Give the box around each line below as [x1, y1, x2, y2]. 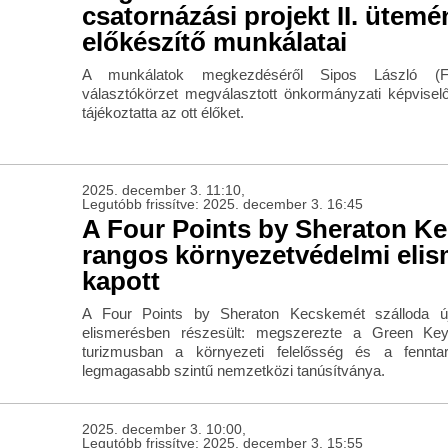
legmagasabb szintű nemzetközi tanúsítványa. [81, 362, 385, 380]
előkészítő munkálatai [81, 27, 347, 58]
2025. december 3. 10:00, [81, 421, 246, 438]
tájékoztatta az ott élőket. [81, 104, 244, 122]
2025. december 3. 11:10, [81, 182, 245, 199]
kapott [81, 266, 160, 297]
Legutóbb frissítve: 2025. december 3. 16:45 [81, 196, 363, 213]
